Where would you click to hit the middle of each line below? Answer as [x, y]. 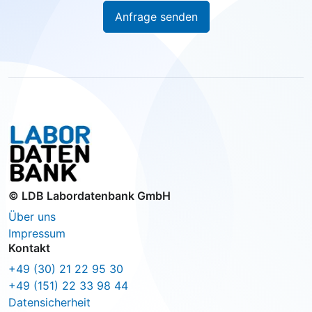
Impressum [37, 233]
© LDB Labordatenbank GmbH [89, 195]
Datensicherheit [49, 302]
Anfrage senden [156, 16]
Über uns [32, 216]
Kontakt [29, 248]
